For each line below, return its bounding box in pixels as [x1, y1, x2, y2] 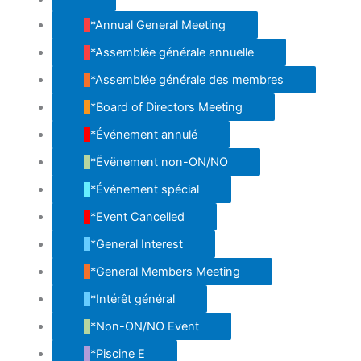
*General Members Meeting [89, 263, 240, 279]
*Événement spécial [89, 181, 199, 197]
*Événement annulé [89, 127, 197, 142]
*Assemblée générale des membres [89, 72, 284, 87]
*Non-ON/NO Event [89, 318, 199, 334]
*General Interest [89, 236, 183, 251]
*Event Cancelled [89, 209, 185, 224]
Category [82, 11, 134, 27]
